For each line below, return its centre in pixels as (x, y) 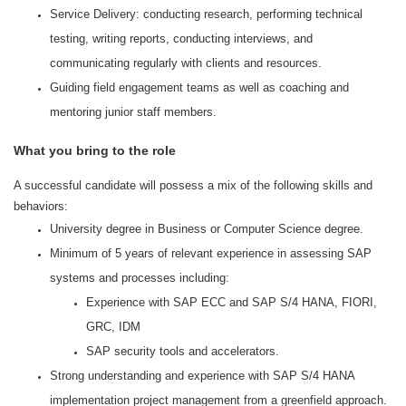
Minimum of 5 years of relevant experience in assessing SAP (211, 253)
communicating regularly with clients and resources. (186, 63)
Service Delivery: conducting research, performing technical (206, 14)
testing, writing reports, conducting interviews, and (181, 39)
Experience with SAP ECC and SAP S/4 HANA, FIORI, (232, 302)
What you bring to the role (95, 150)
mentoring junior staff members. (133, 112)
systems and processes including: (140, 278)
